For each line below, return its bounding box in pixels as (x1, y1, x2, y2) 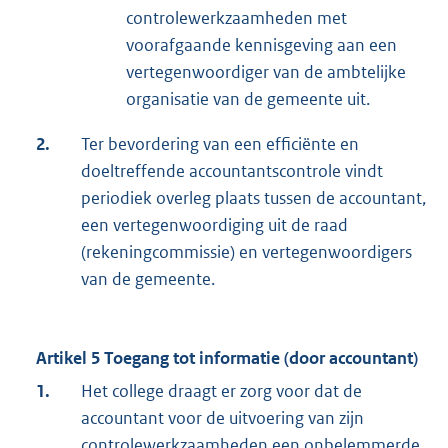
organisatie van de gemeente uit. (126, 88, 370, 111)
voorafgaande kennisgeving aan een (126, 34, 397, 57)
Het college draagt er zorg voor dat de (81, 380, 362, 403)
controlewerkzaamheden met (126, 7, 347, 30)
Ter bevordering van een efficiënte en (81, 133, 359, 156)
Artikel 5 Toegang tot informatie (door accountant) (36, 347, 418, 370)
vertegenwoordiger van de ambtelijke (126, 61, 406, 84)
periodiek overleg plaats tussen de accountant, (81, 187, 426, 210)
